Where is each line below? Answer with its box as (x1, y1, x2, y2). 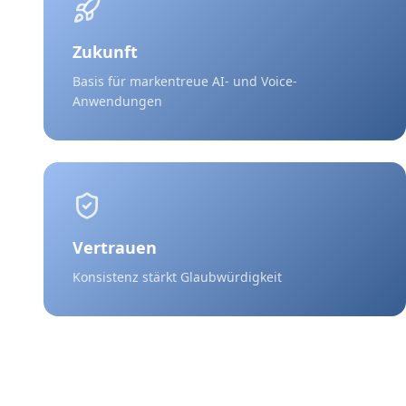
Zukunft (72, 41, 138, 63)
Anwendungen (72, 92, 162, 110)
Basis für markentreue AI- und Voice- (72, 72, 297, 90)
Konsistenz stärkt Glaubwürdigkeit (72, 268, 282, 285)
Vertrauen (72, 237, 157, 258)
